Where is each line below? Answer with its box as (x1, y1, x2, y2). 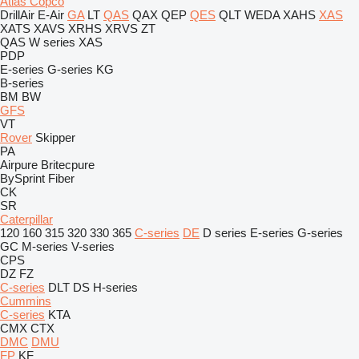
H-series (93, 280, 138, 294)
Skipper (35, 131, 75, 144)
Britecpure (41, 158, 95, 171)
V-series (71, 240, 115, 253)
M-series (22, 240, 68, 253)
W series (29, 35, 75, 49)
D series (203, 226, 247, 240)
